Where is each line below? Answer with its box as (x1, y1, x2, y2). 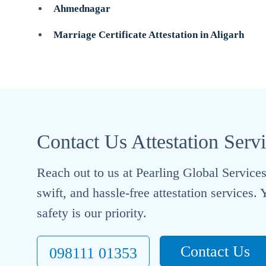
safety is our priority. (37, 205, 147, 220)
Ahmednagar (53, 3, 110, 14)
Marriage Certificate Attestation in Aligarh (53, 29, 244, 40)
